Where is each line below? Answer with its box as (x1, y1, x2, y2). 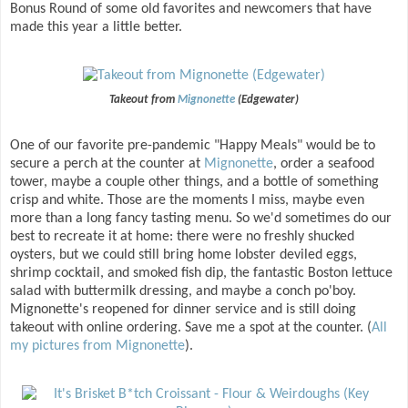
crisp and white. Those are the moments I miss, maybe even (10, 193, 364, 209)
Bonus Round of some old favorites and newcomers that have (10, 2, 372, 17)
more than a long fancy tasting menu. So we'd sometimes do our (10, 211, 392, 227)
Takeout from (109, 94, 178, 107)
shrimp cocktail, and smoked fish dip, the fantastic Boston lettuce (10, 266, 393, 281)
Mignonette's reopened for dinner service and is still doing (10, 302, 356, 318)
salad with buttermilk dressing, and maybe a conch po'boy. (10, 284, 356, 300)
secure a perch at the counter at (10, 157, 204, 172)
